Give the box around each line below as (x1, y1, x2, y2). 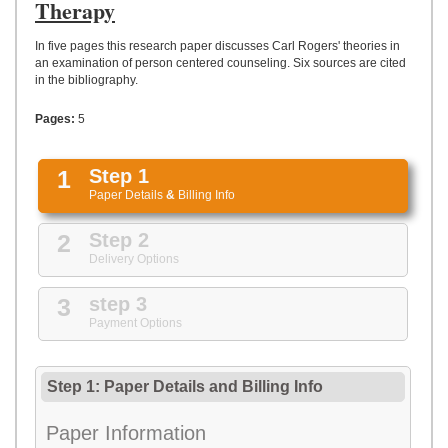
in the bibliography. (35, 73, 138, 87)
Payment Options (89, 316, 182, 330)
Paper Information (46, 422, 206, 444)
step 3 (89, 293, 147, 315)
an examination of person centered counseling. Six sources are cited (35, 56, 406, 70)
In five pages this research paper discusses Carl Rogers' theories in (35, 39, 400, 53)
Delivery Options (89, 252, 179, 266)
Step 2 (89, 229, 149, 251)
